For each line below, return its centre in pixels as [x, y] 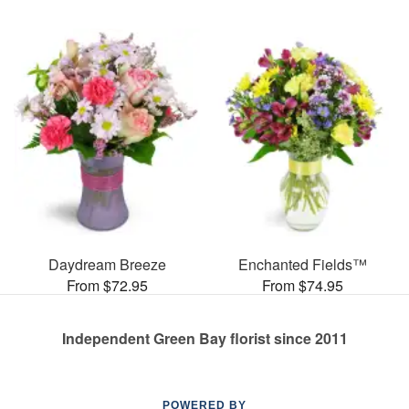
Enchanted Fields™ [302, 264]
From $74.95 [302, 285]
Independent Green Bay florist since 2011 [204, 338]
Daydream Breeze [107, 264]
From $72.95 [107, 285]
